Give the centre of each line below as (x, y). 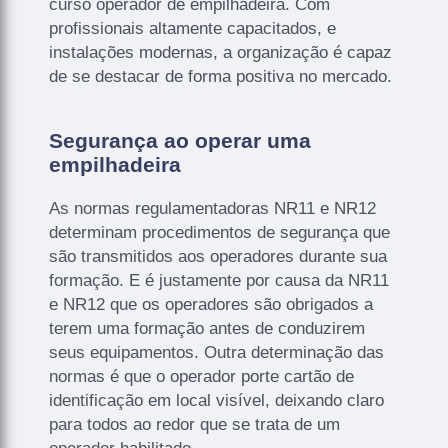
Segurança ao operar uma (180, 140)
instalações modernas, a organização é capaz (221, 52)
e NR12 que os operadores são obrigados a (211, 304)
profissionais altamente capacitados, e (193, 28)
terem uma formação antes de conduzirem (207, 328)
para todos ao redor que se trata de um (195, 424)
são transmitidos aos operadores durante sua (218, 256)
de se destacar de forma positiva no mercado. (221, 76)
